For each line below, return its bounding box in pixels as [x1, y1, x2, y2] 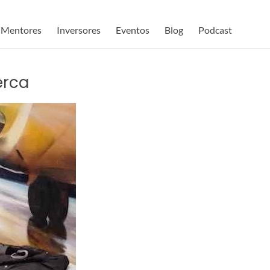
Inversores [57, 24, 101, 36]
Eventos [116, 24, 149, 36]
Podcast [198, 24, 232, 36]
